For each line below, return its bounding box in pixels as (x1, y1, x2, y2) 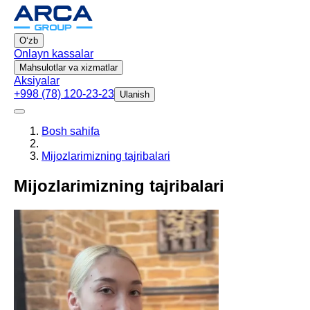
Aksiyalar (14, 75, 60, 86)
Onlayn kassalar (14, 48, 93, 60)
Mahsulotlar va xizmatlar (19, 62, 118, 73)
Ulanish (120, 89, 149, 100)
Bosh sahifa (42, 125, 100, 137)
